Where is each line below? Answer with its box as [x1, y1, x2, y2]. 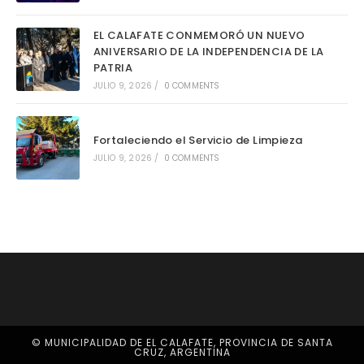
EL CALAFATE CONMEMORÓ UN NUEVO [93, 27, 305, 43]
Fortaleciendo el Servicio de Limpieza [93, 132, 303, 149]
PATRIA [93, 59, 133, 76]
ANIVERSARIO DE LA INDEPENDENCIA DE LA [93, 43, 324, 59]
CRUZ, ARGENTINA [133, 345, 231, 360]
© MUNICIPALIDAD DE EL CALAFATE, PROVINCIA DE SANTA [31, 336, 333, 350]
